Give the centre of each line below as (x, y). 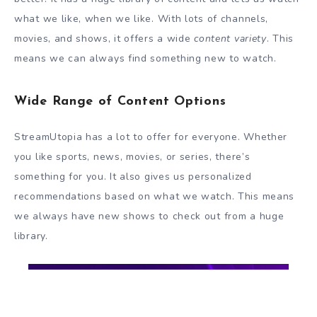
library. (31, 236)
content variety (230, 38)
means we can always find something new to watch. (145, 58)
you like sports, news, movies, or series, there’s (132, 156)
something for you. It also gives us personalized (133, 176)
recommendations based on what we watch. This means (155, 196)
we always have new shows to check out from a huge (149, 216)
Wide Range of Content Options (120, 102)
